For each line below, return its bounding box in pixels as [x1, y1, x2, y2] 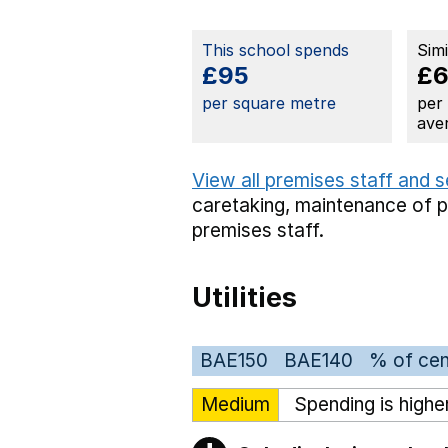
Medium [201, 392, 270, 416]
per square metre [202, 92, 336, 113]
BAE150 [200, 348, 268, 372]
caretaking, [192, 193, 295, 217]
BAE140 [284, 348, 353, 372]
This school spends [202, 39, 349, 60]
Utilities [192, 280, 297, 314]
